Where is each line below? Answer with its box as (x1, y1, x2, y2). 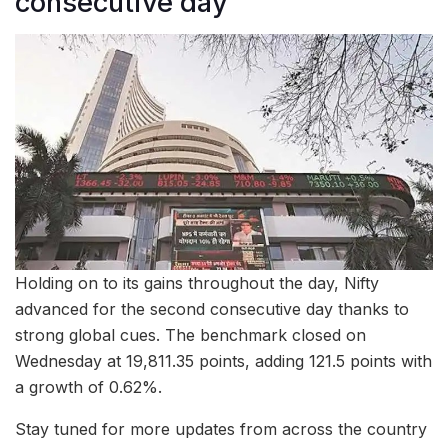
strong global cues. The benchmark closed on (15, 324, 366, 345)
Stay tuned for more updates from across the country (15, 418, 427, 439)
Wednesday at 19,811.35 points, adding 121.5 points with (15, 350, 432, 371)
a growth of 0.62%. (15, 376, 162, 397)
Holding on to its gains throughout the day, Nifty (15, 272, 379, 293)
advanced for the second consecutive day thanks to (15, 298, 409, 319)
